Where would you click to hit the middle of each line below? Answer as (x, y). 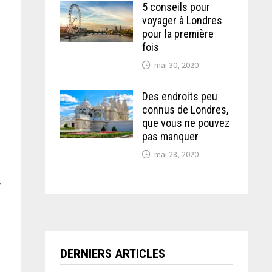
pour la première (178, 34)
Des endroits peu (179, 96)
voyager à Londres (182, 20)
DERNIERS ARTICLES (112, 254)
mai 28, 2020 (176, 154)
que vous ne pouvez (185, 123)
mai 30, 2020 (176, 65)
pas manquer (170, 136)
